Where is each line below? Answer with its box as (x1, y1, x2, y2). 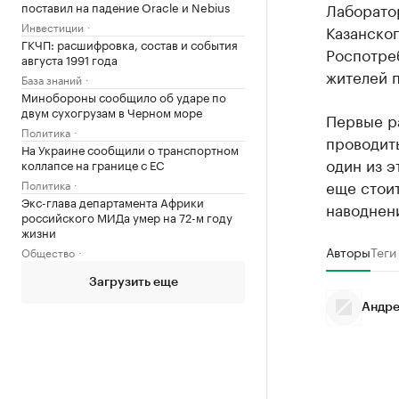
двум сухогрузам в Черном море (21, 102, 202, 120)
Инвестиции (21, 17, 84, 35)
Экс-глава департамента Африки (21, 191, 204, 210)
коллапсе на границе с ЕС (21, 154, 164, 173)
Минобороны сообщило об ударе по (21, 86, 226, 105)
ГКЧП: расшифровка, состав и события (21, 34, 238, 53)
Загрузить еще (88, 275, 178, 289)
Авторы (325, 241, 370, 261)
